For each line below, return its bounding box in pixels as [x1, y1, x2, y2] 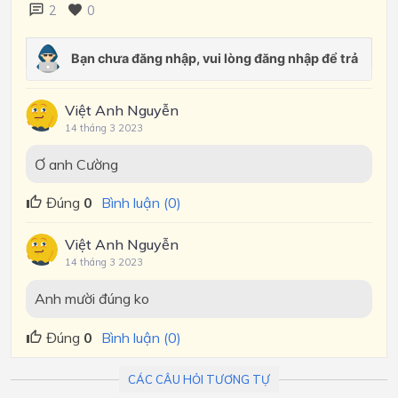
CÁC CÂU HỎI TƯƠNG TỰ [128, 371, 270, 386]
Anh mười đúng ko [34, 290, 149, 308]
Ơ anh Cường [34, 155, 122, 173]
